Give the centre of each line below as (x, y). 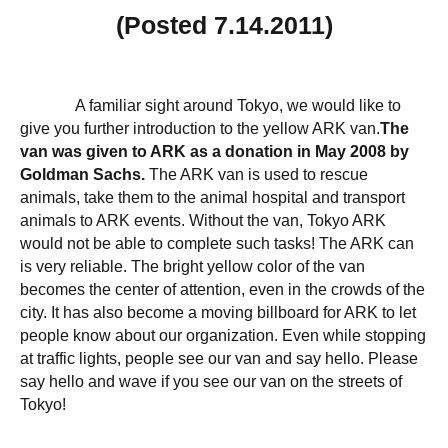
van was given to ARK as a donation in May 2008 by (214, 151)
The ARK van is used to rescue (258, 174)
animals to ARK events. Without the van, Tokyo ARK (203, 220)
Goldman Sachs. (84, 174)
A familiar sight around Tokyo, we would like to (230, 105)
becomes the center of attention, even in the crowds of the (222, 289)
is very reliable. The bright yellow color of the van (192, 266)
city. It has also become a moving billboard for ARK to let (218, 312)
